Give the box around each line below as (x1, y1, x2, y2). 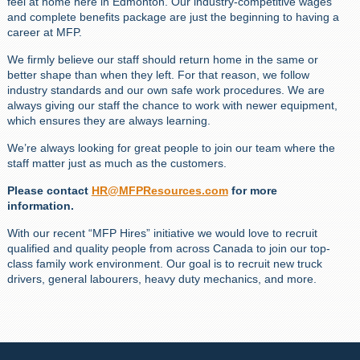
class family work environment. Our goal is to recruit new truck (6, 257, 322, 271)
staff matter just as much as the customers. (6, 157, 227, 170)
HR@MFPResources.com (91, 184, 228, 198)
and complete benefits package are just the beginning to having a (6, 10, 339, 24)
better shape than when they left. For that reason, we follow (6, 68, 309, 82)
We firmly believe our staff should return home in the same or (6, 53, 318, 67)
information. (6, 199, 74, 213)
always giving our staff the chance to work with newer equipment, (6, 99, 337, 112)
